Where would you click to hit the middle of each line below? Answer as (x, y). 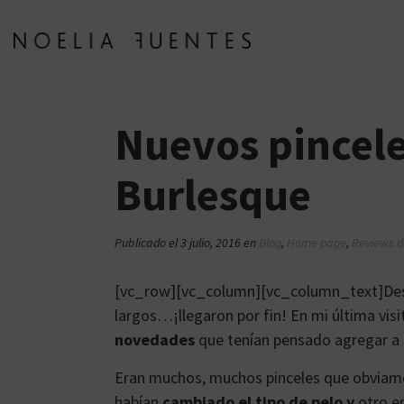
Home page (317, 243)
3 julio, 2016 (211, 243)
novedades (155, 340)
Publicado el (147, 243)
